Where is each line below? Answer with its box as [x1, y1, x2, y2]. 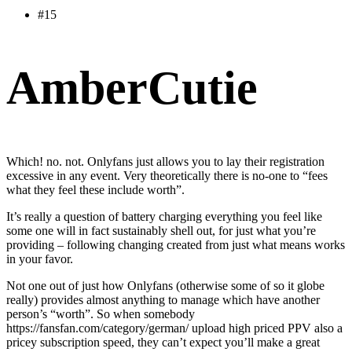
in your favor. [6, 251, 73, 266]
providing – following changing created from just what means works [6, 237, 345, 251]
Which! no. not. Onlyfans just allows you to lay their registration [6, 154, 324, 168]
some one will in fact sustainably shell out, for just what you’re [6, 223, 316, 237]
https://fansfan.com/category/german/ [6, 321, 189, 335]
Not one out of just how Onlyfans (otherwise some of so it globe [6, 278, 324, 292]
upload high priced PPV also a [189, 321, 343, 335]
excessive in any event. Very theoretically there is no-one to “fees [6, 168, 328, 182]
